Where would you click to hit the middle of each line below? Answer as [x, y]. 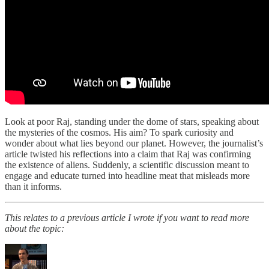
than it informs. [33, 186]
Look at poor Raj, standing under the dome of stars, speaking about [132, 121]
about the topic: [35, 228]
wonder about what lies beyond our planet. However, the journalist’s [134, 143]
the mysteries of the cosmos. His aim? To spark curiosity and [119, 132]
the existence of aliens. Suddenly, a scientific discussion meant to [127, 165]
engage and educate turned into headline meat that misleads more [127, 175]
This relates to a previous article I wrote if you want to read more [127, 217]
